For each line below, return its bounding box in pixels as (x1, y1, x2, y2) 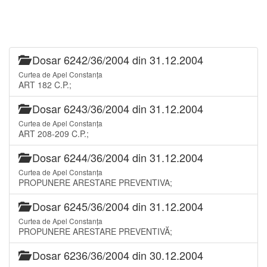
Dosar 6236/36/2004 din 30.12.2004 (29, 247, 203, 263)
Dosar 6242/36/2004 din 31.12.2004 (29, 51, 203, 67)
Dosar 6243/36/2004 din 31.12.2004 (29, 100, 203, 116)
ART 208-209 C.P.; (18, 127, 89, 139)
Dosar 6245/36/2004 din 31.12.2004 (29, 198, 203, 214)
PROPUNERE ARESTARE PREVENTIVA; (18, 176, 172, 188)
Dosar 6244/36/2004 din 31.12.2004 (29, 149, 203, 165)
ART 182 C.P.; (18, 78, 72, 91)
